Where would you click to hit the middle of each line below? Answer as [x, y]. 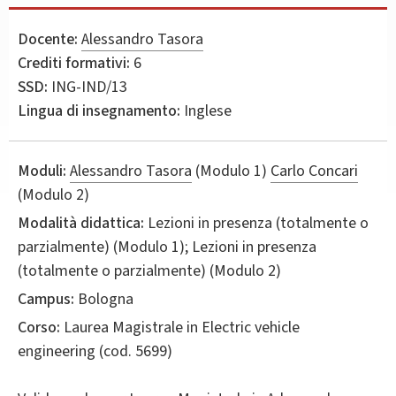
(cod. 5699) [134, 351]
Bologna [104, 299]
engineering [57, 351]
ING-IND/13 [88, 87]
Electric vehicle [251, 327]
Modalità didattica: [81, 223]
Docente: [48, 39]
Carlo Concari [314, 171]
